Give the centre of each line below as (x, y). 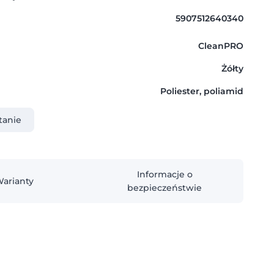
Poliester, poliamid (202, 91)
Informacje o (165, 175)
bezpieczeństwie (165, 188)
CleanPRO (220, 46)
